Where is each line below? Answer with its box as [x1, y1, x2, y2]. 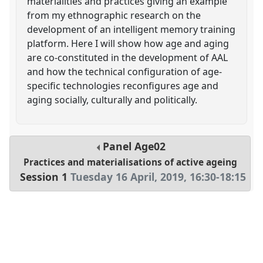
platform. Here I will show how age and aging [27, 36, 230, 50]
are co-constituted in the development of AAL [27, 50, 228, 64]
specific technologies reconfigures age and [27, 79, 219, 92]
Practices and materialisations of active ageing [23, 156, 237, 169]
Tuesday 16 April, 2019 [70, 170, 184, 184]
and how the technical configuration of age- [27, 65, 222, 78]
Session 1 [20, 170, 68, 184]
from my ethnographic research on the [27, 8, 201, 22]
